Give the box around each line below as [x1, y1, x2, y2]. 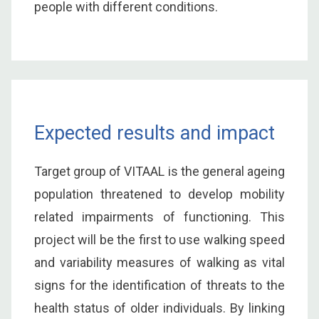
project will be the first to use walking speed [34, 231, 285, 247]
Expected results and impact [34, 121, 275, 145]
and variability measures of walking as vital [34, 254, 285, 270]
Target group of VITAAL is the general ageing [34, 163, 285, 179]
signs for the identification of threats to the [34, 277, 285, 293]
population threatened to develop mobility [34, 186, 285, 202]
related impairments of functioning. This [34, 209, 285, 224]
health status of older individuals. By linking [34, 300, 285, 315]
